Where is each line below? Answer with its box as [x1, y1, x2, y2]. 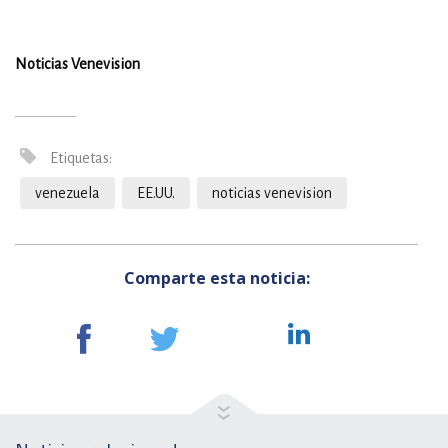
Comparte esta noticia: [123, 267, 310, 290]
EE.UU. [137, 185, 175, 202]
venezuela [35, 185, 100, 202]
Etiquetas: [47, 150, 112, 167]
